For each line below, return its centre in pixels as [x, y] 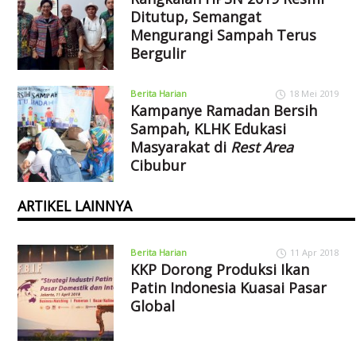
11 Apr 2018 [314, 252]
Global [152, 306]
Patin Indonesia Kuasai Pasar [228, 287]
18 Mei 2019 [313, 93]
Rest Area [261, 147]
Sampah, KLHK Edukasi [208, 128]
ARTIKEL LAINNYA [75, 205]
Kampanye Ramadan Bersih [223, 110]
